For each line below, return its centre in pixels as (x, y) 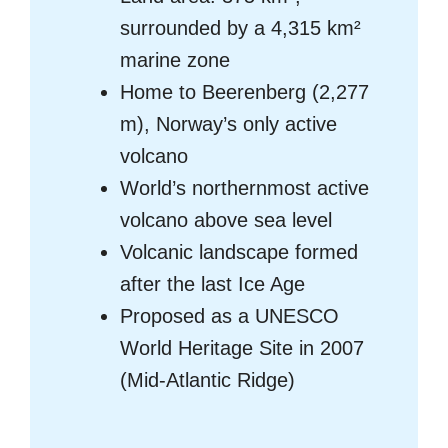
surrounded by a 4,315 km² (240, 28)
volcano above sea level (226, 220)
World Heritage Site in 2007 (242, 348)
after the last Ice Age (212, 284)
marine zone (175, 60)
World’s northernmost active (244, 188)
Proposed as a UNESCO (229, 316)
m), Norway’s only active (228, 124)
